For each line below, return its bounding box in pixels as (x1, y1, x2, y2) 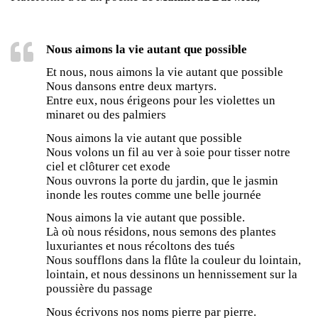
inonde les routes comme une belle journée (46, 187, 261, 202)
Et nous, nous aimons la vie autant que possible (46, 65, 283, 79)
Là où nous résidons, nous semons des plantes (46, 225, 276, 239)
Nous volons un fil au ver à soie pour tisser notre (46, 145, 290, 159)
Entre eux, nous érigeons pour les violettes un (46, 94, 275, 108)
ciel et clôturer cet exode (46, 159, 170, 173)
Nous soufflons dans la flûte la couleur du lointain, (46, 253, 301, 268)
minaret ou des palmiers (46, 108, 166, 122)
